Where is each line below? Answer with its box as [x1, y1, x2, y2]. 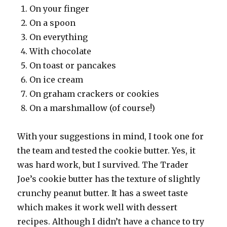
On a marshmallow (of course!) [29, 103, 156, 113]
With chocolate [29, 46, 92, 57]
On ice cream [29, 74, 84, 85]
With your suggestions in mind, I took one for [17, 131, 204, 142]
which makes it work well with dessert [17, 202, 178, 213]
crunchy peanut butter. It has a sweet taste [17, 188, 188, 199]
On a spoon [29, 18, 76, 28]
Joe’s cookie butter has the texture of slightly [17, 174, 201, 184]
